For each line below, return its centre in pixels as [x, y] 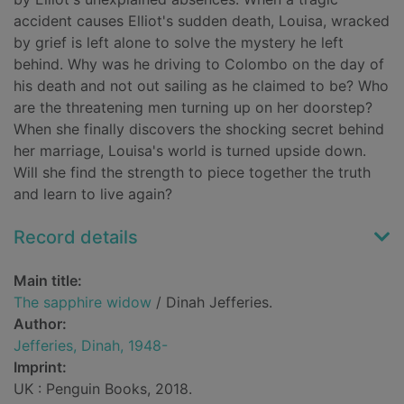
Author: [40, 324]
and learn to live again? [93, 194]
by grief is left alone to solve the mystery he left [179, 43]
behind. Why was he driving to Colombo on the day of [199, 64]
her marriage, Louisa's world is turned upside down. [190, 151]
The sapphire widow [83, 303]
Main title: [48, 281]
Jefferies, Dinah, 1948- [91, 346]
